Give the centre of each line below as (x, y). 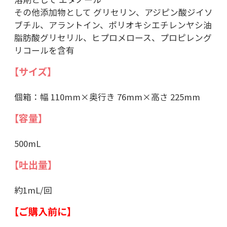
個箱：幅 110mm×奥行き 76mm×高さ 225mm (107, 97)
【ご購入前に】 (43, 212)
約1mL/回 (33, 190)
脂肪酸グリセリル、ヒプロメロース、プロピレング (113, 38)
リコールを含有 (44, 50)
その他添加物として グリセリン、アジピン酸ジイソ (113, 12)
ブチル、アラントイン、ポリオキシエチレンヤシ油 (113, 25)
